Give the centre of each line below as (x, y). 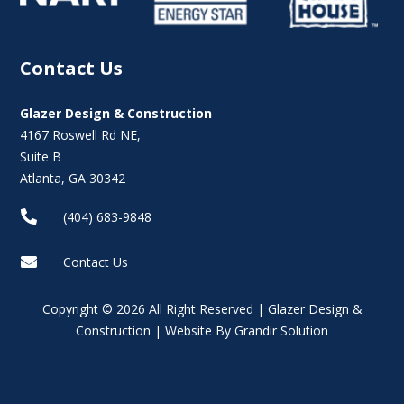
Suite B (41, 156)
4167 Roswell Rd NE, (81, 134)
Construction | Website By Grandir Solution (202, 330)
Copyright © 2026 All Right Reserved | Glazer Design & (202, 308)
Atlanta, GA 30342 (73, 178)
